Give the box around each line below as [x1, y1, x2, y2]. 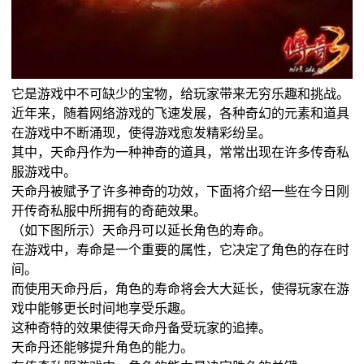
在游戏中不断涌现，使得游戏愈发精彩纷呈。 [11, 122, 272, 141]
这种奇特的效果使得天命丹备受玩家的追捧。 [11, 317, 272, 336]
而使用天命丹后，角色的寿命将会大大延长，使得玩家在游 [11, 278, 350, 297]
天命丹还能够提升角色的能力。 [11, 336, 194, 356]
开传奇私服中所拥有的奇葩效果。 [11, 200, 207, 219]
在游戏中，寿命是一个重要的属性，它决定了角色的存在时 [11, 239, 350, 258]
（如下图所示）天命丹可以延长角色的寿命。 [11, 219, 272, 239]
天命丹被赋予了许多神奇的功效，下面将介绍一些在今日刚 [11, 180, 350, 200]
